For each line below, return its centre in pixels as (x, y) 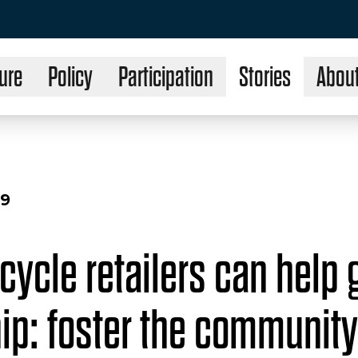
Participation (165, 77)
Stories (265, 77)
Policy (70, 77)
